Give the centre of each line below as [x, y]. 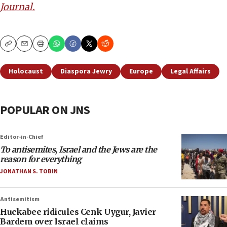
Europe [141, 72]
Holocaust [26, 72]
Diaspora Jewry [86, 72]
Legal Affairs [191, 72]
